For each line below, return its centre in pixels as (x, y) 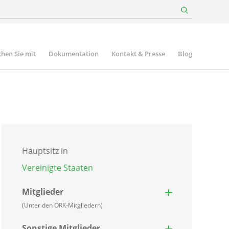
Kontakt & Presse (138, 54)
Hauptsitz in (45, 151)
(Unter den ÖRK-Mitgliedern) (62, 205)
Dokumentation (74, 54)
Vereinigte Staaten (57, 168)
